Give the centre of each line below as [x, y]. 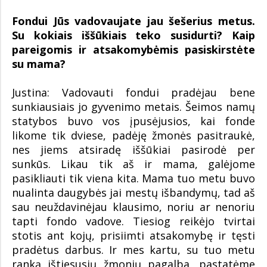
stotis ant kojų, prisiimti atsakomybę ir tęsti [133, 236]
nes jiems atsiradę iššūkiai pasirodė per [133, 150]
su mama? [39, 64]
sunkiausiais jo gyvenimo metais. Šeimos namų [133, 107]
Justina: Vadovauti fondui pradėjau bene [133, 93]
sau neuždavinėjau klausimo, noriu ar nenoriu [133, 207]
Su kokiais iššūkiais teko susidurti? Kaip [133, 35]
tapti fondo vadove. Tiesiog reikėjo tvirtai [133, 221]
